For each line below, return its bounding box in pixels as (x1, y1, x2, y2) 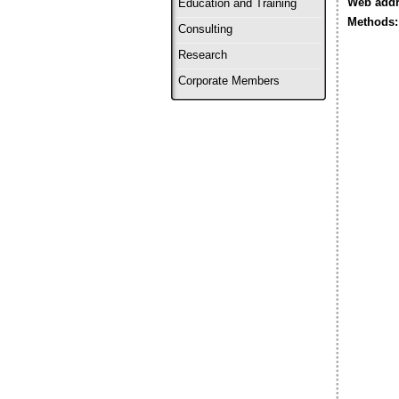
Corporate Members (178, 75, 280, 87)
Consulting (178, 23, 232, 36)
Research (178, 49, 227, 61)
